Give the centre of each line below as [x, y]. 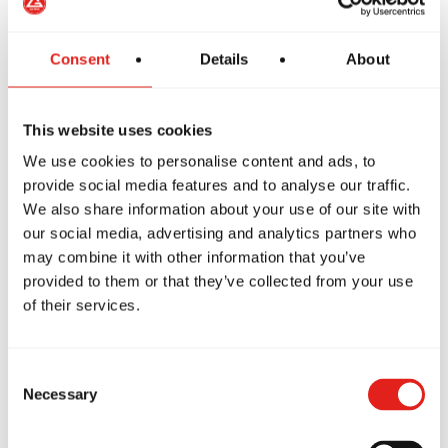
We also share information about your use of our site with [222, 209]
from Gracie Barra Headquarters [224, 383]
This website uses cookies [118, 129]
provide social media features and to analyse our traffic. [217, 185]
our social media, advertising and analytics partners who [219, 233]
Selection [37, 398]
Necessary [60, 394]
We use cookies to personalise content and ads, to [199, 161]
